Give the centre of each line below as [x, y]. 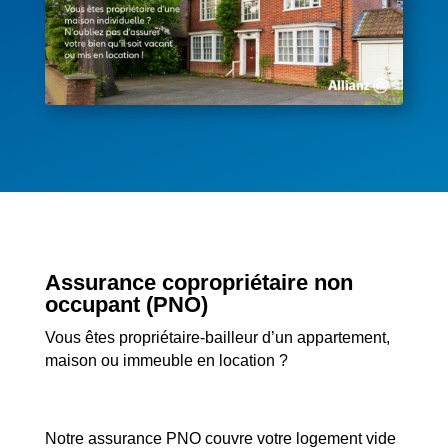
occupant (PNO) [126, 305]
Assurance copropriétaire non [198, 283]
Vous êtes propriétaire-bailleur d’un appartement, [217, 338]
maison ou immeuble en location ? [166, 361]
